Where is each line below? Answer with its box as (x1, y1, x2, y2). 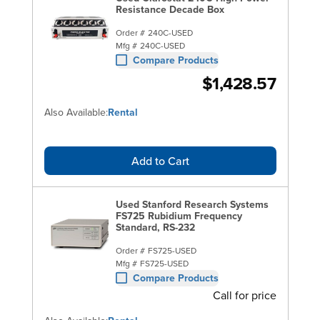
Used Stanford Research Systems (115, 196, 269, 211)
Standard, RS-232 (115, 219, 195, 234)
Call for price (212, 286, 276, 303)
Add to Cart (131, 152, 189, 169)
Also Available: (44, 104, 108, 119)
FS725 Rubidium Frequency (115, 208, 242, 223)
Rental (107, 104, 138, 119)
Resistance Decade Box (115, 1, 224, 16)
